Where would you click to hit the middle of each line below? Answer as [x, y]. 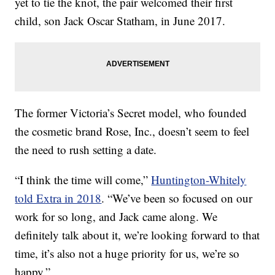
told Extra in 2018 [58, 198]
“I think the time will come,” [83, 180]
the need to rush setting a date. [86, 150]
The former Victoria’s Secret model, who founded [131, 113]
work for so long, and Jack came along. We [116, 217]
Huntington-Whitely [199, 180]
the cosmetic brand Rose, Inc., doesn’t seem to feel [132, 131]
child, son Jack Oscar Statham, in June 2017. [120, 21]
